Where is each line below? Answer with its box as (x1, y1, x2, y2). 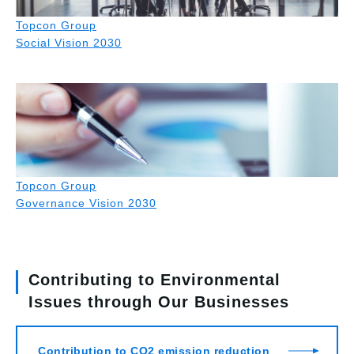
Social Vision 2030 (16, 36, 122, 50)
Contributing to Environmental (28, 271, 281, 289)
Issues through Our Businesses (28, 293, 289, 311)
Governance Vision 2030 (16, 197, 156, 210)
